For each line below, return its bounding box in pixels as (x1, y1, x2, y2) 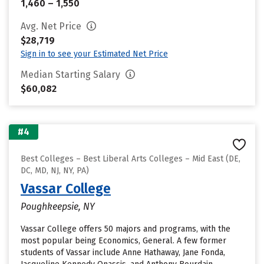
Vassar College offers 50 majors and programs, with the (21, 224, 230, 234)
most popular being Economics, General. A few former (21, 236, 226, 246)
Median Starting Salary (21, 69, 123, 80)
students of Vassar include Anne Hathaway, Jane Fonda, (21, 247, 225, 258)
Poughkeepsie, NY (21, 201, 95, 212)
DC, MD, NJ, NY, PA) (21, 166, 89, 176)
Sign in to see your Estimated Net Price (21, 49, 168, 59)
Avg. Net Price (21, 21, 84, 32)
